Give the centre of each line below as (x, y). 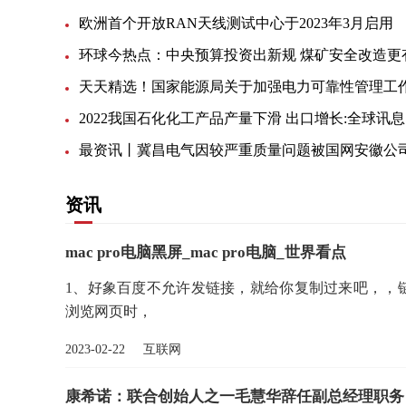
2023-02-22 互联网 (123, 349)
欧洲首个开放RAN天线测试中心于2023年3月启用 (236, 23)
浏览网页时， (109, 311)
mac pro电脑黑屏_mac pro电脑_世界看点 (206, 252)
